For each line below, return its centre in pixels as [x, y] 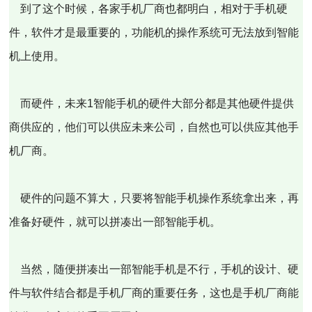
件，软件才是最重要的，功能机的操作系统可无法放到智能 [154, 32]
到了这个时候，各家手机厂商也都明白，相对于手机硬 [149, 9]
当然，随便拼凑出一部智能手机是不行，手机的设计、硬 [154, 269]
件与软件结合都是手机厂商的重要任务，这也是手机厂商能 [154, 293]
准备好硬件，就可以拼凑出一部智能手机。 [115, 222]
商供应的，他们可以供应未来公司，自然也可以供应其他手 [154, 127]
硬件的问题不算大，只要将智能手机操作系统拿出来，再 [154, 198]
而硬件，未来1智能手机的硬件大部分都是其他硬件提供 [152, 103]
